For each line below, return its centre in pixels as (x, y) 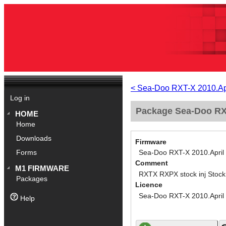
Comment (152, 163)
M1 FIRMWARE (42, 168)
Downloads (34, 139)
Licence (149, 185)
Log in (20, 98)
